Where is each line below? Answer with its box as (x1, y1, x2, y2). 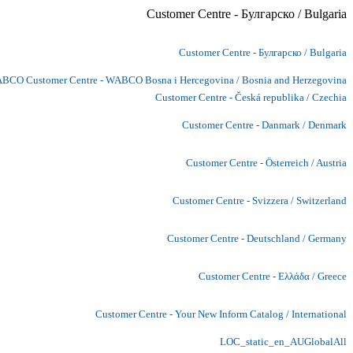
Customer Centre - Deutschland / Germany (167, 232, 347, 244)
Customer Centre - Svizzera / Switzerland (173, 194, 347, 206)
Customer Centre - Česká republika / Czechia (155, 91, 347, 103)
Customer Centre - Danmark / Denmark (182, 118, 347, 131)
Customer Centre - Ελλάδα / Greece (199, 269, 347, 282)
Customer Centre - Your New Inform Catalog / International (95, 307, 347, 320)
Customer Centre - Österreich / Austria (186, 156, 347, 169)
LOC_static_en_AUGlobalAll (220, 335, 347, 347)
